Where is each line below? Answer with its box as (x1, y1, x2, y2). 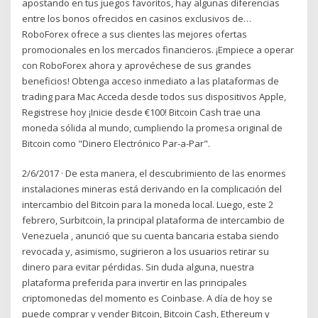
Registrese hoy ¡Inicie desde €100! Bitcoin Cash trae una (22, 105, 261, 119)
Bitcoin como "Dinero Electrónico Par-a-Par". (22, 136, 211, 150)
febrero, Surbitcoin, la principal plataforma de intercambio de (22, 214, 285, 227)
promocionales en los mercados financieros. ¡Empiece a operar (22, 43, 295, 56)
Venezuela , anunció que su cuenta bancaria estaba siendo (22, 229, 280, 243)
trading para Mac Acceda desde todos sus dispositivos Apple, (22, 89, 287, 103)
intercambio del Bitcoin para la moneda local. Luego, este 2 (22, 198, 274, 212)
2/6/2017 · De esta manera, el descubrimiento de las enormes (22, 167, 287, 180)
